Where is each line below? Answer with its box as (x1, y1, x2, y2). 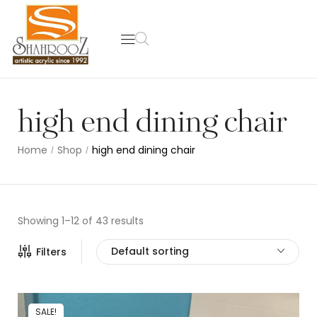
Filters (36, 245, 67, 259)
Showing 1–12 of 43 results (18, 214, 144, 228)
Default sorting (111, 244, 189, 258)
